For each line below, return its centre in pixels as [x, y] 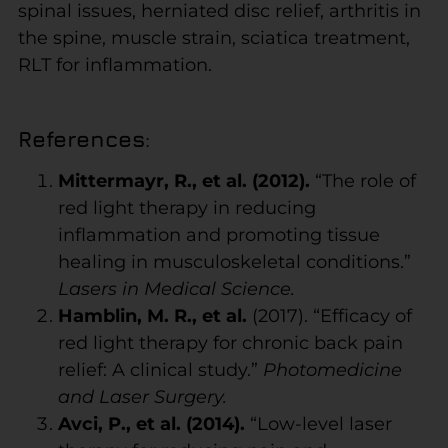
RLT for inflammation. [114, 64]
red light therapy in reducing [186, 207]
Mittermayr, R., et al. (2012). [183, 180]
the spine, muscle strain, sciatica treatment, [213, 37]
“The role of [362, 180]
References [81, 138]
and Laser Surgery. [142, 396]
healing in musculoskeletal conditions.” [234, 261]
